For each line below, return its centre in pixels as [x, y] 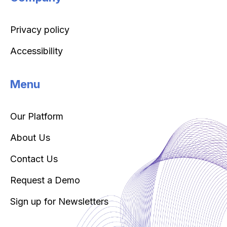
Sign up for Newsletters [59, 201]
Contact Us [34, 159]
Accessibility [36, 51]
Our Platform [37, 116]
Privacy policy [40, 29]
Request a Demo [45, 180]
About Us [30, 137]
